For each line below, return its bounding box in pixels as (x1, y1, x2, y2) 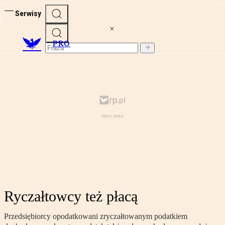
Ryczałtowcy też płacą (4, 188, 138, 205)
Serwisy (15, 9, 41, 18)
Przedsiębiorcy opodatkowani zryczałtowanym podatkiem (4, 212, 187, 221)
